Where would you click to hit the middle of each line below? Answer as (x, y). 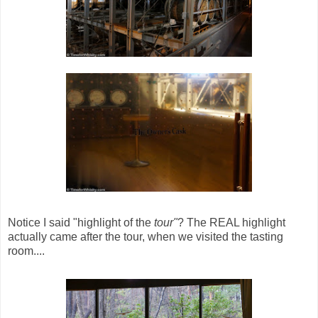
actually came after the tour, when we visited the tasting (146, 237)
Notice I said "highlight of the (81, 223)
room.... (26, 251)
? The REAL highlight (231, 223)
